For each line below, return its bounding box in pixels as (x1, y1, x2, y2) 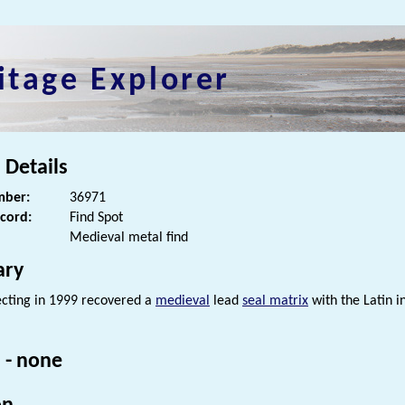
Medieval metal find (70, 231, 188, 246)
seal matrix (242, 294, 308, 309)
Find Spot (70, 211, 123, 226)
